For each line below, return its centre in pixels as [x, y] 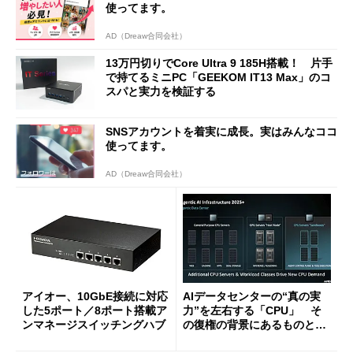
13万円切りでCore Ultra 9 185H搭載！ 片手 [219, 63]
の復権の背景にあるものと [249, 324]
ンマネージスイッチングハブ [94, 324]
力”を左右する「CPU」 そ [252, 310]
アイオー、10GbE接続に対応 [95, 296]
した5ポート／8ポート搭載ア [95, 310]
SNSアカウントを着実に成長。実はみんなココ [221, 132]
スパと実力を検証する [161, 91]
